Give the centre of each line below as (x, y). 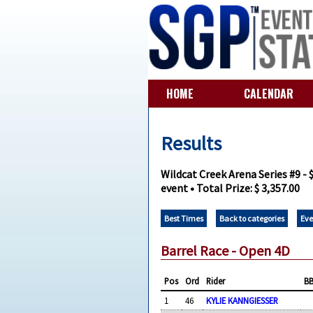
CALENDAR (268, 93)
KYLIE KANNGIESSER (242, 300)
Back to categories (252, 219)
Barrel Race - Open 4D (226, 251)
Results (191, 143)
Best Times (184, 219)
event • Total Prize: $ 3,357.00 (231, 188)
